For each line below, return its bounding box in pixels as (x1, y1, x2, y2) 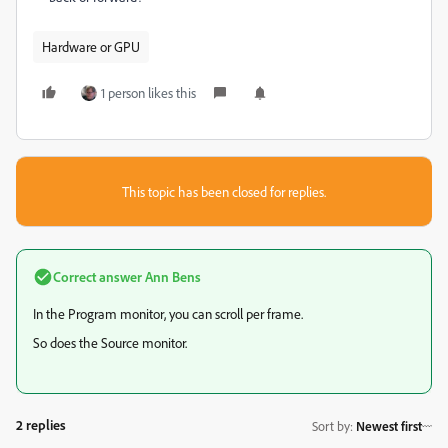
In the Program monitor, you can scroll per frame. (33, 305, 303, 322)
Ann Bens (142, 268, 201, 285)
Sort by (312, 417, 350, 434)
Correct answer (53, 268, 142, 285)
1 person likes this (101, 84, 196, 101)
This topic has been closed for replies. (122, 183, 326, 200)
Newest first (356, 417, 422, 434)
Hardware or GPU (42, 38, 140, 55)
